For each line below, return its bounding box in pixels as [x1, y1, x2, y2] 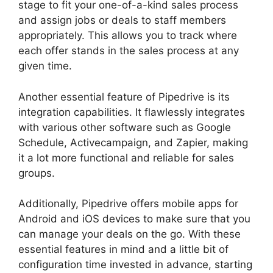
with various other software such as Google [18, 121, 231, 133]
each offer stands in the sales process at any [18, 44, 239, 57]
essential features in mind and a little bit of [18, 243, 229, 256]
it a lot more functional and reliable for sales [18, 151, 234, 164]
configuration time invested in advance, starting [18, 258, 252, 271]
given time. [18, 60, 72, 73]
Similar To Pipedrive [72, 60, 169, 73]
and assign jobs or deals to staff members [18, 14, 226, 27]
